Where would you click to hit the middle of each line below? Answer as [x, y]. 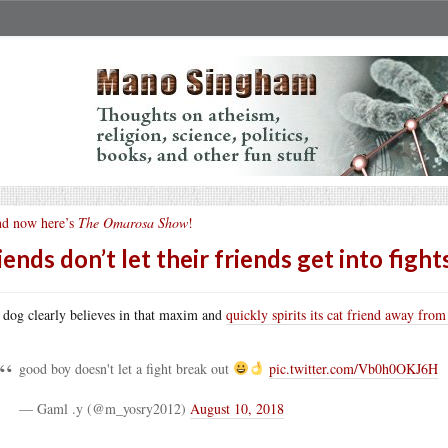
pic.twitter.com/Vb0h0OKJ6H [353, 368]
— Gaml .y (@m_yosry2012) [104, 408]
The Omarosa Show [133, 222]
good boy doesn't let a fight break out [126, 368]
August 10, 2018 [237, 408]
